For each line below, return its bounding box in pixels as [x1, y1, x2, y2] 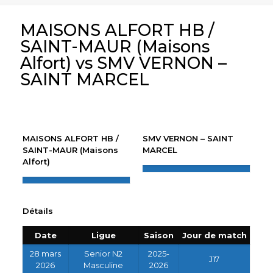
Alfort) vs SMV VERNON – [20, 53, 227, 73]
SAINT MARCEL [20, 69, 149, 90]
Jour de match [182, 230, 247, 240]
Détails [22, 205, 53, 216]
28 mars [30, 248, 62, 258]
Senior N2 [84, 248, 123, 258]
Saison [143, 230, 174, 240]
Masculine [83, 260, 124, 270]
